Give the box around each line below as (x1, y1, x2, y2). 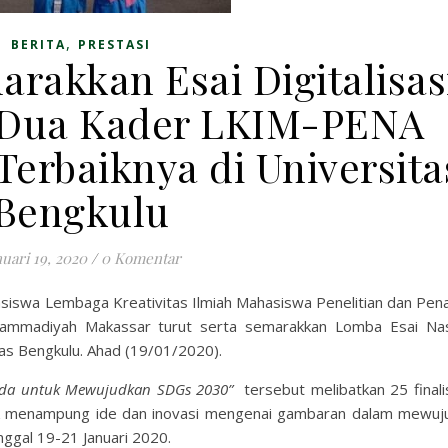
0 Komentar (100, 248, 181, 268)
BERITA (10, 36, 66, 53)
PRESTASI (77, 36, 151, 53)
